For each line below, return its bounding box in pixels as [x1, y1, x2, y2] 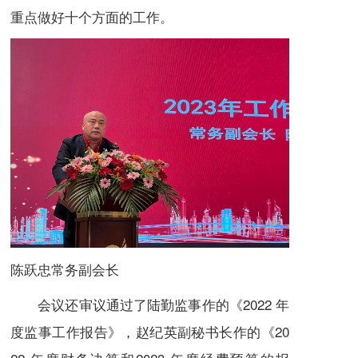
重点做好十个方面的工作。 [10, 6, 173, 27]
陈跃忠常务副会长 [10, 259, 119, 279]
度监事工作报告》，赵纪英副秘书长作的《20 [10, 321, 289, 341]
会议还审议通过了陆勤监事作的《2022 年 [10, 294, 289, 314]
